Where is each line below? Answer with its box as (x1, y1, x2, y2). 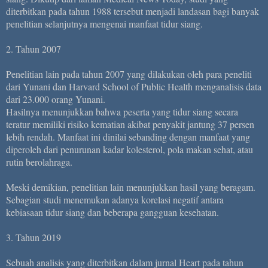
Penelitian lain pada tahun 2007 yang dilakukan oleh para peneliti (6, 67, 252, 80)
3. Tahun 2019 (6, 230, 61, 243)
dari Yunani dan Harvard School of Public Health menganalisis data (6, 80, 261, 93)
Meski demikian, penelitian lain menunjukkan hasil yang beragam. (6, 180, 255, 193)
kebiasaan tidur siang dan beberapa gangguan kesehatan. (6, 205, 219, 218)
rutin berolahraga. (6, 155, 72, 168)
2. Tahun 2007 (6, 42, 61, 55)
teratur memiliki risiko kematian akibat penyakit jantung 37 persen (6, 117, 254, 130)
